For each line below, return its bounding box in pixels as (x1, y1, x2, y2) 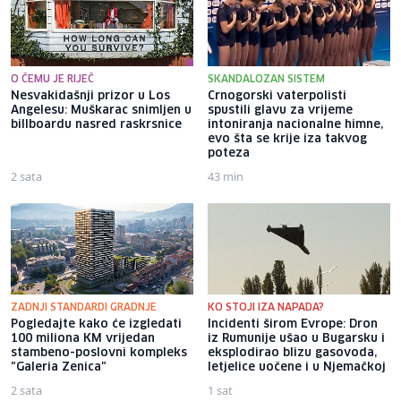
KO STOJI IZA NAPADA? (208, 302, 324, 312)
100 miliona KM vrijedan (11, 332, 155, 345)
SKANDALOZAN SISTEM (208, 73, 325, 84)
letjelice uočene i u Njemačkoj (208, 361, 386, 373)
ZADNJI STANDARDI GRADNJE (11, 302, 157, 312)
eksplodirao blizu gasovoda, (208, 346, 377, 359)
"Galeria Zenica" (11, 361, 107, 373)
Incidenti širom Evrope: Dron (208, 318, 378, 330)
